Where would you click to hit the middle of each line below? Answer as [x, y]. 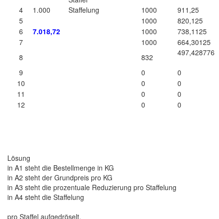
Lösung [19, 158]
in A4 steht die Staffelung [46, 197]
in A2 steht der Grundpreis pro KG [60, 177]
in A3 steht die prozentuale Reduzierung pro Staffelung [92, 187]
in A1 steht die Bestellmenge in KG [61, 167]
